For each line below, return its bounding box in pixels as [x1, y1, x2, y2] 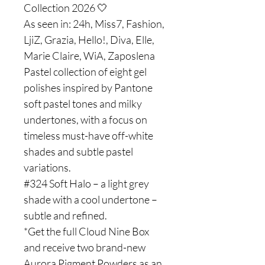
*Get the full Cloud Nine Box [24, 225, 149, 238]
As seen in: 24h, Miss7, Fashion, [24, 17, 164, 30]
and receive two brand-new [24, 241, 146, 254]
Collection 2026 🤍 [24, 1, 108, 14]
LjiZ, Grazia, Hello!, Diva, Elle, [24, 33, 154, 46]
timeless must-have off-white [24, 129, 153, 142]
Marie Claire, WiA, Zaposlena [24, 49, 155, 62]
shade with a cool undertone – [24, 193, 157, 206]
